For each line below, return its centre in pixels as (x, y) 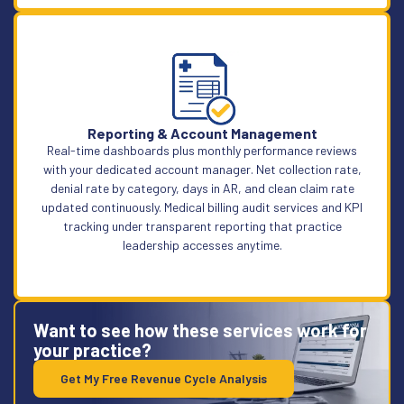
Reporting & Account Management (202, 133)
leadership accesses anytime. (202, 244)
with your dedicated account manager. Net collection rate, (202, 169)
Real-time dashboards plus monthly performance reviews (202, 150)
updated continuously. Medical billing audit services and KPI (202, 207)
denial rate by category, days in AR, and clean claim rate (202, 188)
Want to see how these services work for (200, 330)
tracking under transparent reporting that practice (202, 225)
